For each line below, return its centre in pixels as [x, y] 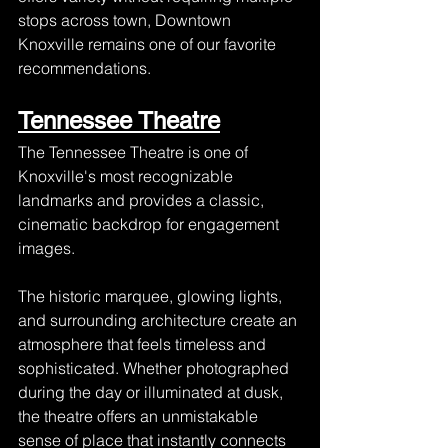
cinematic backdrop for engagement [150, 224]
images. [46, 248]
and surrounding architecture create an [159, 320]
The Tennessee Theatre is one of [135, 152]
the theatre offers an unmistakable [140, 416]
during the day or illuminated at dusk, [152, 392]
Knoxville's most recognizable [127, 176]
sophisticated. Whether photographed [155, 368]
